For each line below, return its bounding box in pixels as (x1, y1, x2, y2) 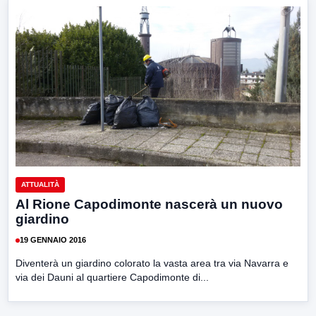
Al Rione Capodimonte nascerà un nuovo (16, 196, 283, 212)
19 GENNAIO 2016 (20, 236, 86, 245)
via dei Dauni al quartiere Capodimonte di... (16, 271, 209, 283)
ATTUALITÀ (21, 180, 59, 188)
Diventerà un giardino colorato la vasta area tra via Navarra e (16, 257, 288, 269)
